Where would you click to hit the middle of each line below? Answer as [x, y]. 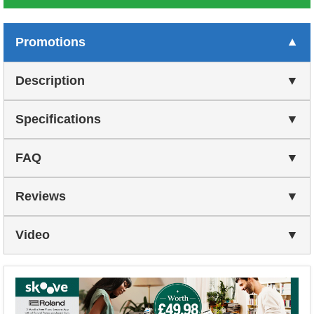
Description [50, 81]
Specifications [58, 119]
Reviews [41, 196]
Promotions [50, 42]
